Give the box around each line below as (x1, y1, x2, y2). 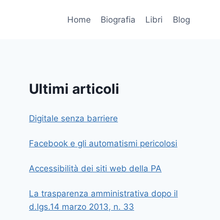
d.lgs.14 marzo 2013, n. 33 (29, 201, 135, 212)
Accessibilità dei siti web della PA (29, 163, 162, 173)
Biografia (101, 14, 136, 25)
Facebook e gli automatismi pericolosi (29, 138, 178, 148)
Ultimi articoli (29, 81, 120, 97)
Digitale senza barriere (29, 113, 118, 123)
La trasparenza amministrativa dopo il (29, 188, 178, 198)
